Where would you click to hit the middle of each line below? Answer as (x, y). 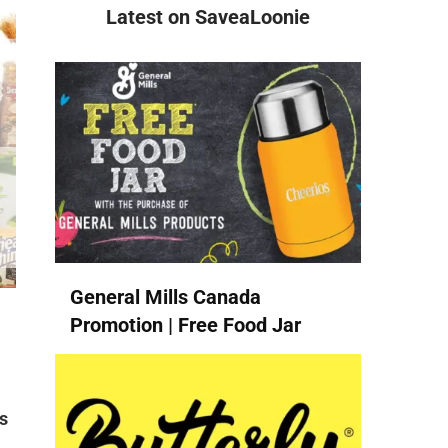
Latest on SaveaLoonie (208, 17)
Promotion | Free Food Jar (185, 324)
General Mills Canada (165, 296)
